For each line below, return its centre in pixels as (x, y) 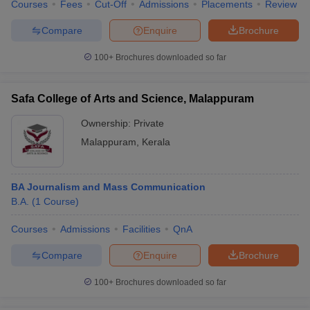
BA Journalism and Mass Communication (108, 187)
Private (149, 123)
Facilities (142, 229)
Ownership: (107, 123)
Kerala (156, 142)
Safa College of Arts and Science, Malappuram (133, 99)
